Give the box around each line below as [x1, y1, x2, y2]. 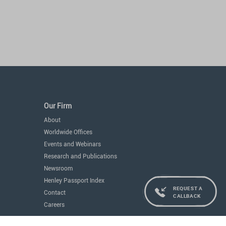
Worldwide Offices [44, 129, 92, 136]
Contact [44, 189, 66, 196]
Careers [44, 201, 65, 208]
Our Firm [44, 102, 72, 110]
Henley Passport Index [44, 177, 104, 184]
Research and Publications [44, 153, 117, 160]
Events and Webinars [44, 141, 101, 148]
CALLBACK [173, 192, 201, 199]
